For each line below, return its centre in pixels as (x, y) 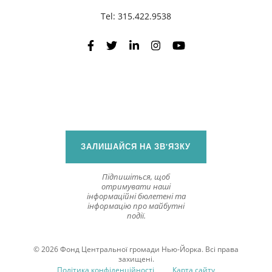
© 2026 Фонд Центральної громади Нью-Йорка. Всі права (136, 250)
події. (136, 216)
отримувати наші (136, 187)
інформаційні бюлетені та (136, 196)
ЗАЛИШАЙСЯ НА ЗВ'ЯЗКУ (136, 147)
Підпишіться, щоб (136, 177)
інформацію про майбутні (136, 206)
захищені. (136, 259)
